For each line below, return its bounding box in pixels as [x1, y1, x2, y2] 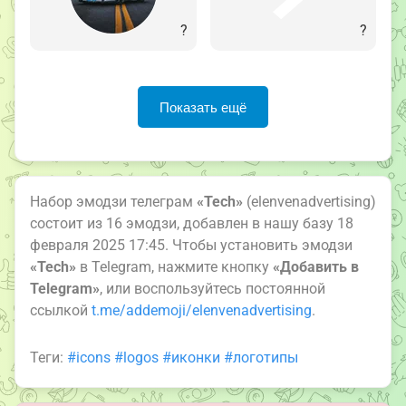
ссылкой [30, 302, 92, 320]
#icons [67, 349, 111, 367]
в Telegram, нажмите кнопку [76, 258, 273, 276]
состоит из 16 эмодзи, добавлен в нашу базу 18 [30, 215, 353, 233]
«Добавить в [273, 258, 359, 276]
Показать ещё [159, 99, 246, 115]
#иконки [162, 349, 220, 367]
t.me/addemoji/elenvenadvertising [92, 302, 312, 320]
